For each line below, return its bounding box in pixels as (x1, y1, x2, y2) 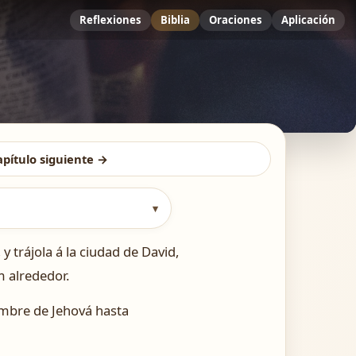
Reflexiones (79, 12, 141, 27)
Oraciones (209, 12, 262, 27)
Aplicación (281, 12, 335, 27)
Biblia (161, 12, 190, 27)
